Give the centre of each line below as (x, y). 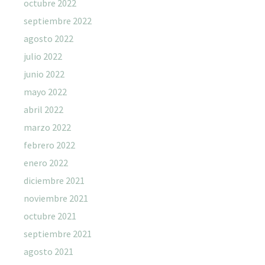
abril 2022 (43, 109)
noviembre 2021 (56, 198)
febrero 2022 (49, 145)
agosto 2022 (49, 38)
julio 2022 (43, 56)
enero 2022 (46, 162)
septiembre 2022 (58, 20)
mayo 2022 (45, 91)
